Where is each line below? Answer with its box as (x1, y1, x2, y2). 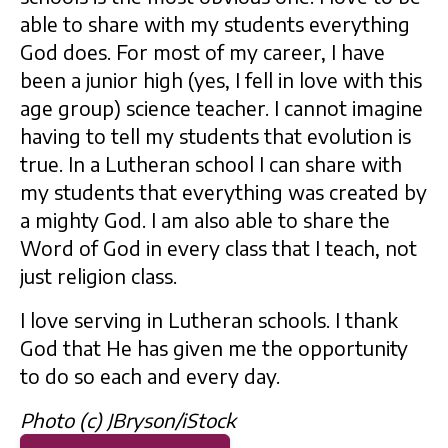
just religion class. (20, 264, 177, 288)
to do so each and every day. (20, 364, 280, 388)
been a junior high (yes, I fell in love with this (20, 68, 422, 92)
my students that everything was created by (20, 180, 427, 204)
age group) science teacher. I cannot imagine (20, 96, 423, 120)
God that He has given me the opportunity (20, 336, 408, 360)
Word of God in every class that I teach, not (20, 236, 417, 260)
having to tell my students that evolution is (20, 124, 411, 148)
